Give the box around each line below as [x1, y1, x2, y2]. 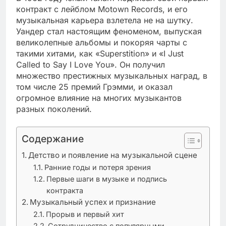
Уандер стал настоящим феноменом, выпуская [16, 26, 202, 36]
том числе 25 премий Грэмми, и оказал [16, 81, 173, 92]
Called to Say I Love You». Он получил [16, 59, 165, 70]
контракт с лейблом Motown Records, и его [16, 4, 188, 14]
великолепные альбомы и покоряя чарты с [16, 37, 187, 47]
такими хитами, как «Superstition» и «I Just [16, 48, 184, 59]
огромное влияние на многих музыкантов [16, 92, 182, 103]
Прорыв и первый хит [45, 209, 124, 218]
